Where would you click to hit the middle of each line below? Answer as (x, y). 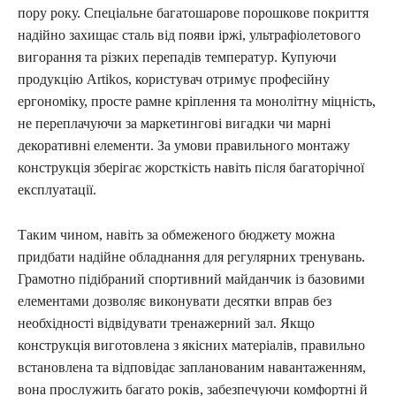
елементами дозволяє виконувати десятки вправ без (175, 301)
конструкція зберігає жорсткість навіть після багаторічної (191, 167)
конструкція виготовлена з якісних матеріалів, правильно (191, 345)
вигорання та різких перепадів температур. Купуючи (177, 57)
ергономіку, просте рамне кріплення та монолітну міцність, (197, 101)
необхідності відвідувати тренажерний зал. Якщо (166, 323)
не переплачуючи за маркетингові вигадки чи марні (174, 123)
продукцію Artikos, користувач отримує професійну (174, 79)
